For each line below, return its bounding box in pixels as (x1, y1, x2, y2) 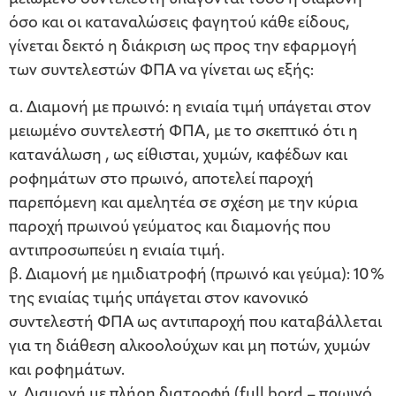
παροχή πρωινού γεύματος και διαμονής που (9, 219, 331, 237)
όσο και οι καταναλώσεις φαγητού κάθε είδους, (9, 15, 350, 33)
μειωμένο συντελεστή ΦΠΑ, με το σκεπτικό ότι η (9, 124, 358, 141)
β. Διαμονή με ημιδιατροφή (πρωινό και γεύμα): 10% (9, 267, 385, 285)
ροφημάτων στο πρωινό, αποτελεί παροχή (9, 171, 314, 189)
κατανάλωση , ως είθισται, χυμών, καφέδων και (9, 148, 347, 165)
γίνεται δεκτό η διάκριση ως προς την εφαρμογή (9, 39, 357, 57)
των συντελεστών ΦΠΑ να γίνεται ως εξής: (9, 63, 314, 80)
